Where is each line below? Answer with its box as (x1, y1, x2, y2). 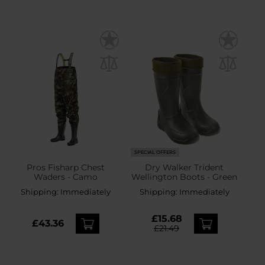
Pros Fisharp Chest (26, 161, 105, 173)
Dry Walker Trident (145, 161, 224, 173)
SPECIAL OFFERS (134, 149, 176, 156)
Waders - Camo (33, 171, 98, 182)
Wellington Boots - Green (131, 171, 238, 182)
